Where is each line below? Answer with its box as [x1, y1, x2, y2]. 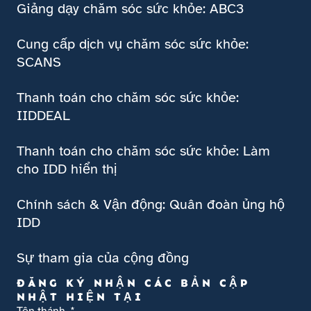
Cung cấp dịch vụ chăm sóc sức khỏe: [17, 35, 249, 53]
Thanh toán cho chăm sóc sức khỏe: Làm [17, 142, 270, 160]
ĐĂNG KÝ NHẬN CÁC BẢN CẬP [17, 276, 250, 289]
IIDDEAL [17, 106, 70, 124]
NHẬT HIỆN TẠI [17, 289, 144, 303]
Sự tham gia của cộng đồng [17, 249, 189, 267]
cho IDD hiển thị [17, 160, 117, 178]
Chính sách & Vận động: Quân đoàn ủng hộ [17, 195, 285, 213]
